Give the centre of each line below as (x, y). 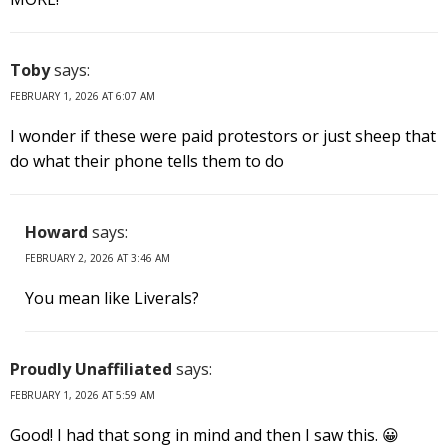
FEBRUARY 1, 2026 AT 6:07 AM (82, 95)
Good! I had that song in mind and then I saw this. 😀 (204, 434)
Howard (56, 231)
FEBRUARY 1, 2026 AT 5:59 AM (82, 394)
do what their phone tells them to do (147, 160)
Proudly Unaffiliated (91, 368)
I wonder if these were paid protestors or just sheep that (223, 135)
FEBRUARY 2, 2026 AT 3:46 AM (97, 257)
